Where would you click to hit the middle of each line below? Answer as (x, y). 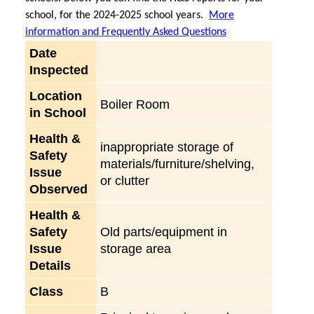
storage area (136, 248)
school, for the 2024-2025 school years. (117, 15)
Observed (59, 189)
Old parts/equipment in (164, 232)
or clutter (125, 180)
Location (56, 96)
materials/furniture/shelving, (177, 164)
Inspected (59, 70)
